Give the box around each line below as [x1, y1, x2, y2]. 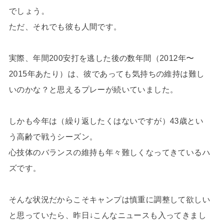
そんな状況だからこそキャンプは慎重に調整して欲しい [8, 195, 210, 204]
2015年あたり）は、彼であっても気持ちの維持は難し [8, 69, 205, 78]
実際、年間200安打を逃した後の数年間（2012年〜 [8, 54, 194, 62]
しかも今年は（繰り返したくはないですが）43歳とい [8, 116, 203, 125]
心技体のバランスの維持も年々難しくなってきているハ [8, 148, 210, 157]
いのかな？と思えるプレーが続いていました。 [8, 85, 178, 94]
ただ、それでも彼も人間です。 [8, 22, 122, 31]
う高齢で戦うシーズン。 [8, 132, 98, 141]
